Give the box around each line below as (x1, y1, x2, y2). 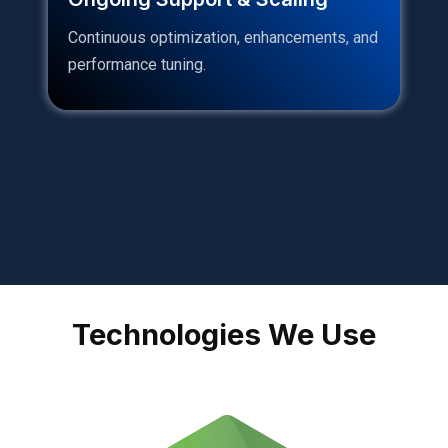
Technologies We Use (72, 316, 376, 352)
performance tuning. (68, 54, 206, 74)
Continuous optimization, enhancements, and (68, 27, 378, 47)
